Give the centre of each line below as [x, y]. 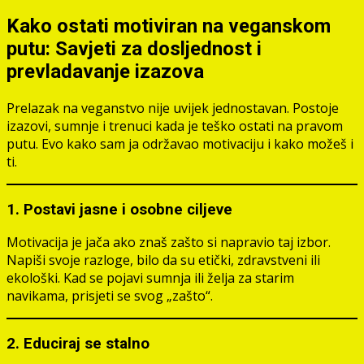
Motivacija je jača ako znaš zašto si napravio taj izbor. [169, 243]
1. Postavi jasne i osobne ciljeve [119, 209]
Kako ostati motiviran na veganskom [169, 26]
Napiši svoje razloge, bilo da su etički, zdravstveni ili [163, 260]
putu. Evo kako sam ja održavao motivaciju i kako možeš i [180, 143]
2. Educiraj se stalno [78, 344]
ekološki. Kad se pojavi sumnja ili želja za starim [150, 278]
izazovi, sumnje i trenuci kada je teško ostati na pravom [175, 126]
